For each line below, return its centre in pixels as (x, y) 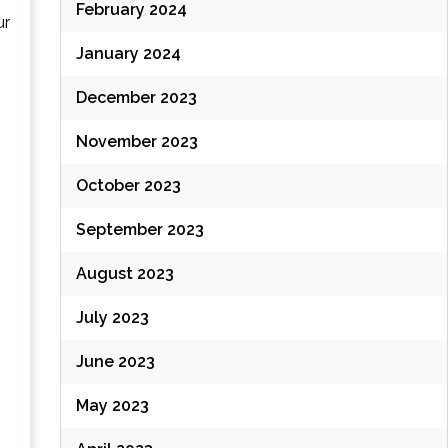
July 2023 (112, 318)
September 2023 (139, 230)
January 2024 (128, 54)
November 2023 (136, 142)
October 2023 (128, 186)
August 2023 (124, 274)
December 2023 (136, 98)
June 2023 (115, 362)
